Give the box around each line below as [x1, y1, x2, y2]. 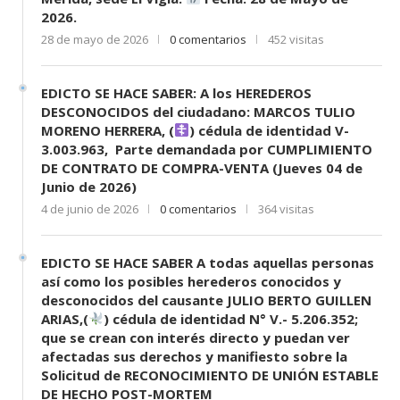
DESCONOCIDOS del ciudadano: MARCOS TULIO [41, 102, 355, 121]
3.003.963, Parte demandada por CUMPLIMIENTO [41, 139, 372, 158]
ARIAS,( [41, 309, 88, 328]
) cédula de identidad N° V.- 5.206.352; [104, 309, 359, 328]
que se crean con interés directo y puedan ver [41, 328, 350, 346]
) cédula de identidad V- [189, 121, 350, 139]
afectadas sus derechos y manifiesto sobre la [41, 346, 347, 365]
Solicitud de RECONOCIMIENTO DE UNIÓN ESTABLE [41, 365, 379, 384]
